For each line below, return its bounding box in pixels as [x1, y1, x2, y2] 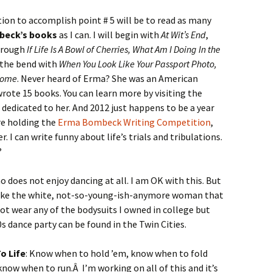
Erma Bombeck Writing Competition [58, 116, 211, 128]
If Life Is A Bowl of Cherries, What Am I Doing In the [27, 43, 220, 55]
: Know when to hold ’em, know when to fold [25, 247, 208, 259]
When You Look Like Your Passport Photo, [59, 58, 217, 70]
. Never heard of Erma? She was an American [17, 72, 198, 84]
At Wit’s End [161, 29, 206, 41]
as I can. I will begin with [59, 29, 161, 41]
